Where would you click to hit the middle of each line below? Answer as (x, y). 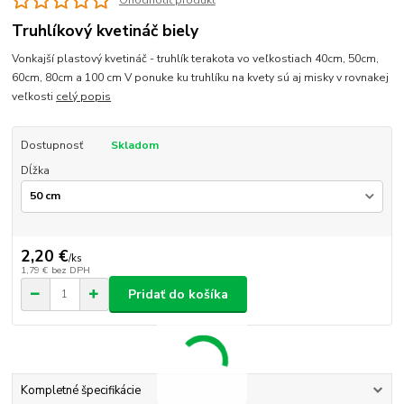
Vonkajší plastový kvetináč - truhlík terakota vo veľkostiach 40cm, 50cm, (196, 59)
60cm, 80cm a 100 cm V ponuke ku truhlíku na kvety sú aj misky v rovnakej (201, 78)
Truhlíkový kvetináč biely (106, 31)
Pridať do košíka (178, 294)
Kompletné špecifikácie (80, 391)
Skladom (134, 146)
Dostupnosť (51, 146)
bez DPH (70, 271)
